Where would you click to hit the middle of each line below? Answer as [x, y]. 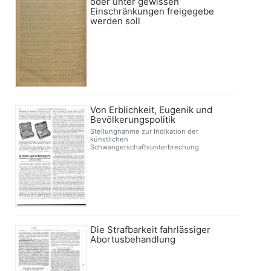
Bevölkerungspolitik [133, 120]
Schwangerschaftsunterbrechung [145, 147]
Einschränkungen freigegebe [152, 11]
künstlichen [109, 139]
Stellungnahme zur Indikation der [145, 132]
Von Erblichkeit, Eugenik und [152, 110]
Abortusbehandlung [133, 239]
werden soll [116, 21]
